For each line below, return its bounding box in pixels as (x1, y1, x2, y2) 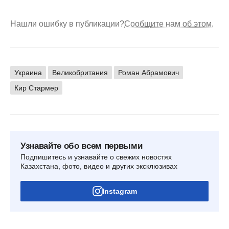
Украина (14, 68, 42, 77)
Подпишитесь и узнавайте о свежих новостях (20, 152, 172, 161)
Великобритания (52, 68, 108, 77)
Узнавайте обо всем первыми (20, 141, 143, 151)
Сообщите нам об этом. (124, 19, 214, 28)
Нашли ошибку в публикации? (10, 19, 124, 28)
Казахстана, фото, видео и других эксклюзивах (20, 162, 177, 170)
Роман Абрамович (118, 68, 179, 77)
